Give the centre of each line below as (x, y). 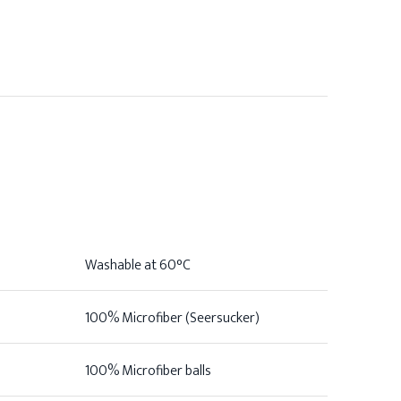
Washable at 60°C (138, 266)
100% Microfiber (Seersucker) (172, 319)
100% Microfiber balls (148, 371)
